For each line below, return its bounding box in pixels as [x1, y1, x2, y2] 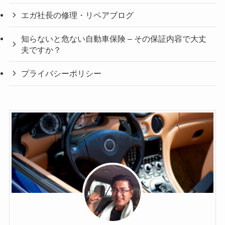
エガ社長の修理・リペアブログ [21, 11, 134, 20]
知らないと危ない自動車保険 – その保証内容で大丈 [21, 34, 207, 44]
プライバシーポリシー [21, 69, 102, 78]
